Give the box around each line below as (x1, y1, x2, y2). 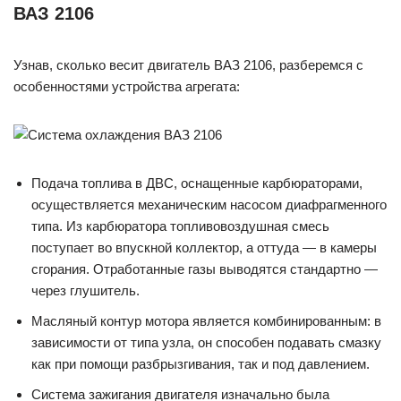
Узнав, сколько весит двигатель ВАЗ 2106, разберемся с (13, 57, 363, 73)
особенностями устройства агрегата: (13, 79, 240, 94)
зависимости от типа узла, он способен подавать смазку (31, 335, 381, 350)
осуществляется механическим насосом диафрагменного (31, 197, 387, 212)
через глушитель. (31, 283, 140, 298)
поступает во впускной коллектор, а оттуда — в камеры (31, 240, 377, 255)
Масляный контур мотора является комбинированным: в (31, 313, 381, 328)
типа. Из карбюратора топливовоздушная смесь (31, 218, 329, 234)
